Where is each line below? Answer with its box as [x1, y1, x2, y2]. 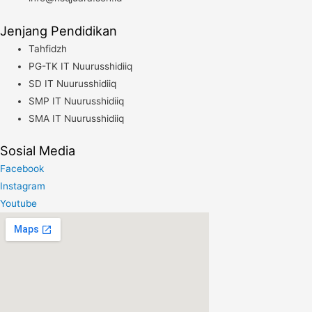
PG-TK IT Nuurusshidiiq [29, 60, 133, 72]
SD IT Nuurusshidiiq [29, 77, 117, 89]
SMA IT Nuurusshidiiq [29, 112, 125, 124]
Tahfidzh [29, 42, 68, 54]
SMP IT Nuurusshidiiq [29, 95, 125, 107]
